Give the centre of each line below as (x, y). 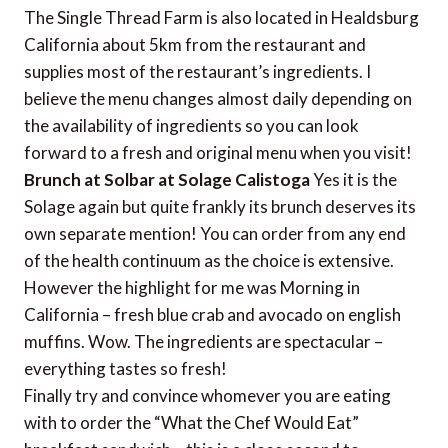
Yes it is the (353, 179)
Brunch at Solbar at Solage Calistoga (167, 179)
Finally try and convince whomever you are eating (207, 395)
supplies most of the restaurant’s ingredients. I (197, 71)
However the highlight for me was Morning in (192, 287)
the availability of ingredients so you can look (191, 125)
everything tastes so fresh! (125, 368)
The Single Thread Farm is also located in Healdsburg (221, 17)
